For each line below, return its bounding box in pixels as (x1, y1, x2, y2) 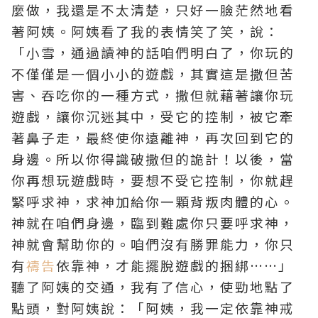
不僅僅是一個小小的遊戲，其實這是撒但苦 (11, 64, 295, 83)
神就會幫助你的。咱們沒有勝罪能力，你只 (11, 234, 295, 253)
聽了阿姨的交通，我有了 (11, 277, 175, 296)
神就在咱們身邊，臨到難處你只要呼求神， (11, 213, 295, 232)
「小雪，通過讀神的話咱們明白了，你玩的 (11, 43, 295, 62)
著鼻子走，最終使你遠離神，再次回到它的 (11, 128, 295, 147)
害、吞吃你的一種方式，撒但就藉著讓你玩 (11, 85, 295, 104)
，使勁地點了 (205, 277, 295, 296)
